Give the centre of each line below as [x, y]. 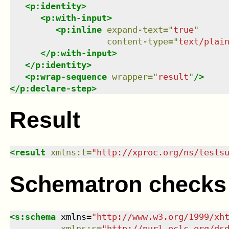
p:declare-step [55, 88]
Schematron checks [118, 184]
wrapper [130, 76]
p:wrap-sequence [68, 76]
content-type [137, 41]
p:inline [81, 29]
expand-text [135, 29]
